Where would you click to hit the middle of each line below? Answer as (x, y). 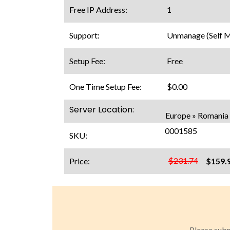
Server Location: (101, 110)
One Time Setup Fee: (106, 86)
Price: (80, 161)
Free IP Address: (99, 9)
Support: (85, 35)
